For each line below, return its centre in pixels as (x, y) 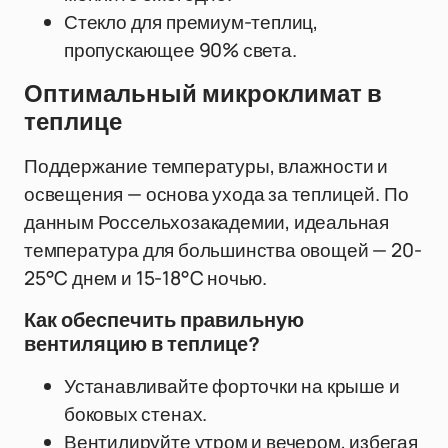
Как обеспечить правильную (164, 320)
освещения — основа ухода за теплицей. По (216, 194)
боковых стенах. (136, 414)
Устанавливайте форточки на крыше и (232, 386)
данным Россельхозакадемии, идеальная (207, 222)
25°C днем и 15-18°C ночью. (146, 278)
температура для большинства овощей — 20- (223, 250)
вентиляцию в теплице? (142, 344)
